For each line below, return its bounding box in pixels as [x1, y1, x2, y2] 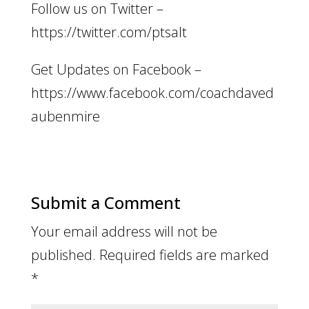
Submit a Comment [30, 190, 181, 214]
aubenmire [30, 106, 100, 126]
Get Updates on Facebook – [30, 59, 201, 79]
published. [30, 245, 96, 264]
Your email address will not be [30, 221, 217, 241]
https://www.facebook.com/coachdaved [30, 83, 274, 102]
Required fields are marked [99, 245, 269, 264]
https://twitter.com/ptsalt [30, 22, 187, 41]
